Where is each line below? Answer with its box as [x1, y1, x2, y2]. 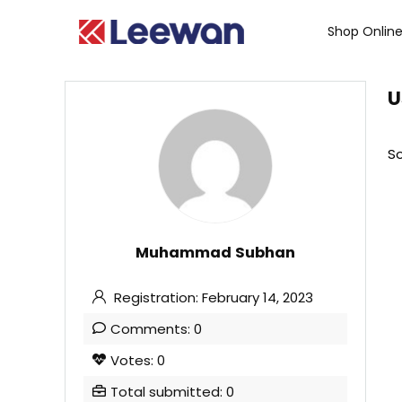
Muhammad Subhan [135, 242, 295, 263]
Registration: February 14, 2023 [110, 288, 313, 307]
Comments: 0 [110, 319, 202, 338]
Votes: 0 [110, 351, 165, 370]
